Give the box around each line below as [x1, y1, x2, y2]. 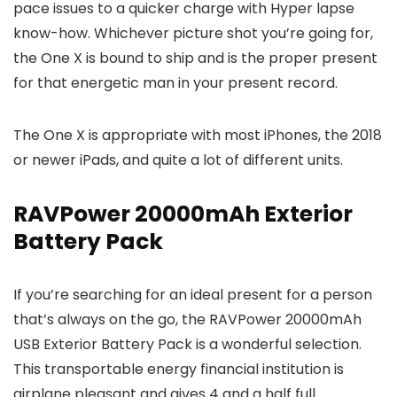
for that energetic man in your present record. [13, 73, 338, 93]
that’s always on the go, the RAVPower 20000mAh [13, 309, 362, 330]
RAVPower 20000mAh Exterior [13, 198, 353, 230]
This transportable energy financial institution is [13, 359, 344, 379]
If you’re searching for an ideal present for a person [13, 284, 372, 305]
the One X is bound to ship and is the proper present [13, 48, 378, 68]
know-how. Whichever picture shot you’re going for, [13, 23, 373, 43]
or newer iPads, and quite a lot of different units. [13, 150, 343, 170]
